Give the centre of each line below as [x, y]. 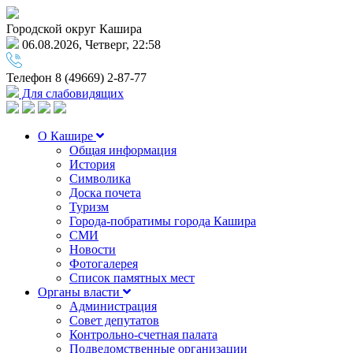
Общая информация [123, 150]
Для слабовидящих [71, 93]
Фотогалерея [104, 264]
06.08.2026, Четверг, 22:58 [90, 45]
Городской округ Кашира [74, 29]
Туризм [89, 207]
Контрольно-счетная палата [143, 334]
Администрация [113, 306]
